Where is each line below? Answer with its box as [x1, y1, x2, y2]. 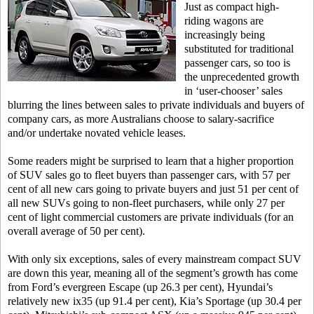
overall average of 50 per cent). [8, 225, 145, 237]
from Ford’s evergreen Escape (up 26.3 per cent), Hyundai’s [8, 281, 273, 293]
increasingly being [184, 29, 265, 41]
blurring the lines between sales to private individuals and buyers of [8, 99, 304, 111]
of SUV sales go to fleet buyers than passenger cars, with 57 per [8, 169, 290, 181]
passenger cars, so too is [184, 57, 290, 69]
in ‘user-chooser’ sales [184, 85, 282, 97]
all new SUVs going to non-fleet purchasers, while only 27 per [8, 197, 285, 209]
